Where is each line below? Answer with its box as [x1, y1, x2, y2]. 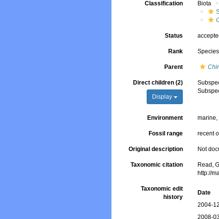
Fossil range [149, 130, 183, 137]
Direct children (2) [133, 79, 183, 86]
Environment [147, 114, 183, 121]
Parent [164, 64, 183, 70]
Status [165, 32, 183, 39]
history [163, 194, 183, 200]
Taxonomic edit [141, 185, 183, 192]
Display [152, 93, 174, 100]
